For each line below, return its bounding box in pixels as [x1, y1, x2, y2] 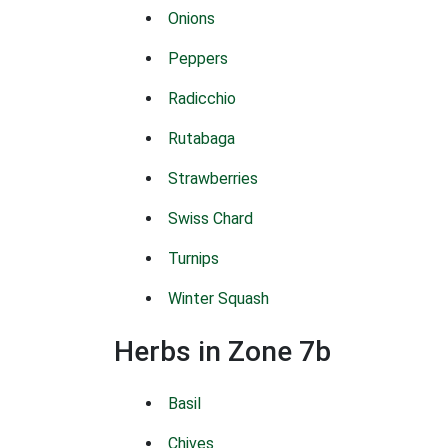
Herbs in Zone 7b [114, 335, 331, 368]
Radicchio [168, 89, 236, 108]
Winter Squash [168, 289, 269, 308]
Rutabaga [168, 129, 235, 148]
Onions [168, 9, 215, 28]
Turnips [168, 249, 219, 268]
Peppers [168, 49, 228, 68]
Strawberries [168, 169, 258, 188]
